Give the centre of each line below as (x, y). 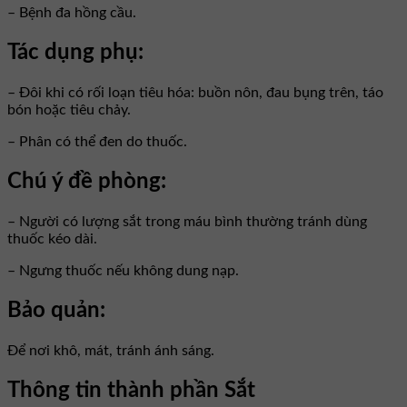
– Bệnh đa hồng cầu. (72, 13)
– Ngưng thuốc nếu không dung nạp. (123, 271)
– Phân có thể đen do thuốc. (97, 142)
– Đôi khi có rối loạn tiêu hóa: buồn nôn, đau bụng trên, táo (195, 93)
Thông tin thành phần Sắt (131, 390)
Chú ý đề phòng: (87, 182)
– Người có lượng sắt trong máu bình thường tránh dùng (187, 222)
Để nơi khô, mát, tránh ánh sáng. (111, 350)
